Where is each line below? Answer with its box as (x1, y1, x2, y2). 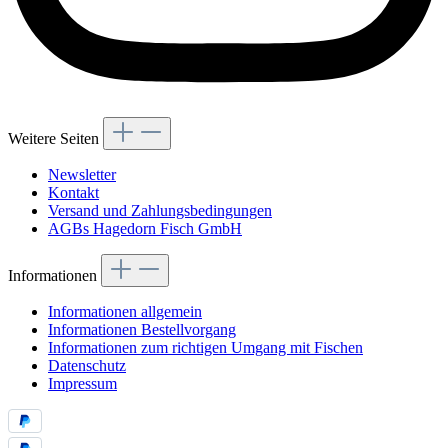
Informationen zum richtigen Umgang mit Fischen (48, 339, 363, 357)
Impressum (48, 375, 117, 393)
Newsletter (48, 166, 116, 184)
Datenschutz (48, 357, 126, 375)
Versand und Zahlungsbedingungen (48, 202, 272, 220)
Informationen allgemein (48, 303, 202, 321)
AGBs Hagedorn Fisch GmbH (48, 220, 242, 238)
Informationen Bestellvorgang (48, 321, 236, 339)
